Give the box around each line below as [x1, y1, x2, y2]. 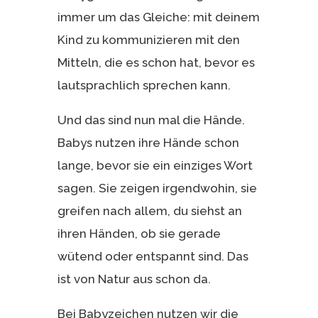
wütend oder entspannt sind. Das [57, 248, 248, 263]
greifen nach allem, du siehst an [57, 203, 242, 218]
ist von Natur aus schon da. [57, 271, 211, 286]
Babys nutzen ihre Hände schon [57, 135, 239, 150]
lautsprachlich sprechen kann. [57, 77, 231, 92]
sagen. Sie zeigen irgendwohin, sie [57, 180, 257, 195]
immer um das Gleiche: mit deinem [57, 9, 260, 24]
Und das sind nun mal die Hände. [57, 112, 245, 127]
